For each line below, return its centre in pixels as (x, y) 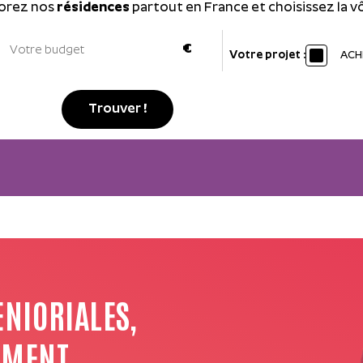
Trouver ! (117, 109)
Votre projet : (267, 55)
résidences (93, 9)
